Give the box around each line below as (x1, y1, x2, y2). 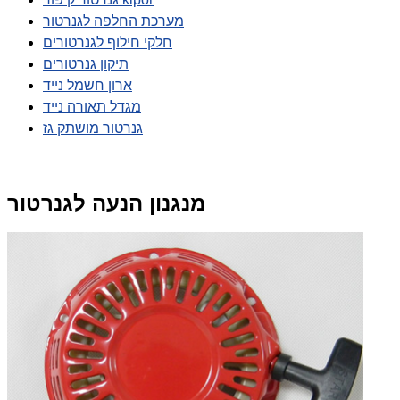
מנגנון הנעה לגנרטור (7, 190, 205, 215)
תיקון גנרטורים (43, 55, 129, 71)
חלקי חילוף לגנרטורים (43, 34, 172, 50)
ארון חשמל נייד (43, 77, 132, 93)
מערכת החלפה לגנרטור (43, 12, 184, 29)
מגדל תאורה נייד (43, 98, 141, 114)
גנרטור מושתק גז (43, 120, 143, 136)
